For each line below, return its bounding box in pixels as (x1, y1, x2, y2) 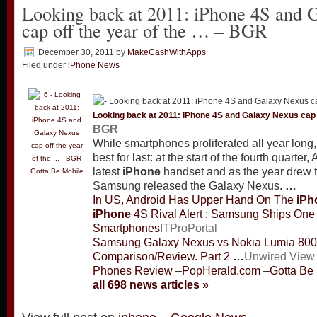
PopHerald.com (182, 265, 260, 277)
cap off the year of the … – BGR (22, 18, 267, 42)
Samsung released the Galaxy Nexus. (93, 180, 285, 192)
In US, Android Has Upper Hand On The (93, 194, 296, 207)
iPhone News (68, 60, 120, 70)
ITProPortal (160, 222, 217, 235)
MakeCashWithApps (127, 47, 206, 57)
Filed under (22, 60, 68, 70)
